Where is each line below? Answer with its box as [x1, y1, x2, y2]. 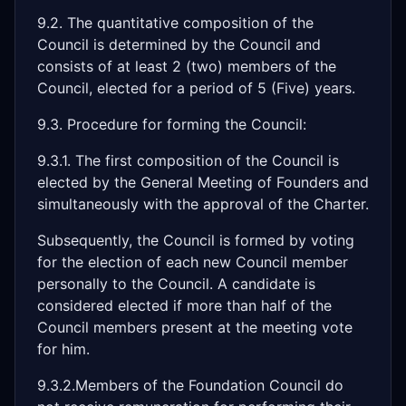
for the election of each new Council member [37, 253, 348, 271]
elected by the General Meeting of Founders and [37, 173, 369, 191]
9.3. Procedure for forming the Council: [37, 115, 306, 133]
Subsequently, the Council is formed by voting [37, 231, 354, 249]
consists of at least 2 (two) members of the [37, 57, 336, 75]
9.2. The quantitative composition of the [37, 14, 314, 32]
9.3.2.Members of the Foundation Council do [37, 376, 343, 394]
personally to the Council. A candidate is [37, 275, 315, 293]
